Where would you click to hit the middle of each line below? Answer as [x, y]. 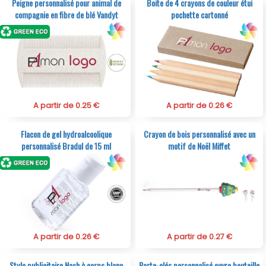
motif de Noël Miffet [199, 146]
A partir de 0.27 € [199, 237]
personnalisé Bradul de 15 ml [66, 146]
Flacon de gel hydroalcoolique [66, 134]
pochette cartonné [199, 15]
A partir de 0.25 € [66, 106]
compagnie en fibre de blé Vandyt [66, 15]
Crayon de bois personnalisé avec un [199, 134]
